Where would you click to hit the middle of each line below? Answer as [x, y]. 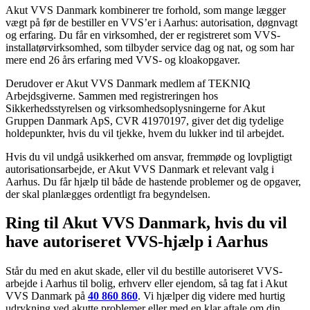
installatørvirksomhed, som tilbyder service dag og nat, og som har [150, 47]
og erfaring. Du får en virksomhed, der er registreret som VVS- [143, 35]
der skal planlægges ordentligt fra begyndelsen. [108, 194]
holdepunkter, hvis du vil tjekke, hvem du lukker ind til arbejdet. [145, 133]
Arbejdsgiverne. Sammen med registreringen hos [112, 95]
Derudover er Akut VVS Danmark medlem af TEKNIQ [128, 83]
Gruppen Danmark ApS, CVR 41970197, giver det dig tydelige [145, 120]
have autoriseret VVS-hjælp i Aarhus [137, 242]
